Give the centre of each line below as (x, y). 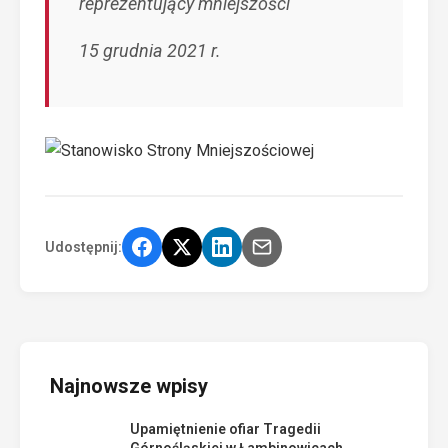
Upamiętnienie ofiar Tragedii (225, 429)
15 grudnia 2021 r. (150, 50)
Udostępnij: (83, 246)
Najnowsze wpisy (129, 386)
